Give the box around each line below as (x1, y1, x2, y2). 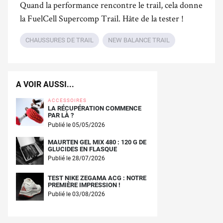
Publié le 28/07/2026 (48, 155, 105, 162)
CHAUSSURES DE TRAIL (25, 36, 94, 44)
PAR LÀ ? (48, 111, 74, 119)
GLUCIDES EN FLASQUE (48, 145, 117, 153)
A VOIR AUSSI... (16, 79, 74, 89)
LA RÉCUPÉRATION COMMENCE (48, 104, 141, 112)
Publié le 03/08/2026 (48, 191, 105, 198)
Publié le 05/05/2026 (48, 121, 105, 128)
